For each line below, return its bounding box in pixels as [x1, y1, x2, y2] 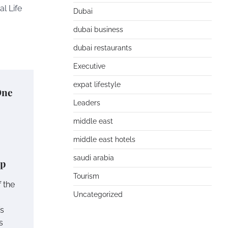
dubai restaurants [73, 44, 132, 52]
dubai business [73, 25, 123, 34]
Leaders [73, 99, 100, 107]
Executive [73, 62, 105, 70]
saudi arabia [73, 154, 114, 162]
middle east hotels [73, 135, 135, 144]
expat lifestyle [73, 80, 121, 89]
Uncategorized [73, 190, 123, 198]
